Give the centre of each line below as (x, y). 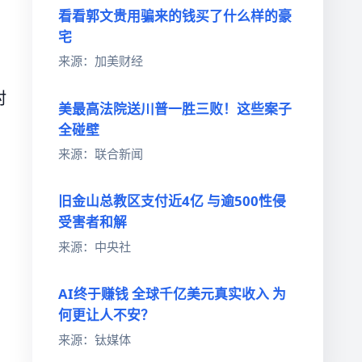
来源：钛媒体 (95, 339)
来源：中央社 (95, 247)
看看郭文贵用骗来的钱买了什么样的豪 (175, 15)
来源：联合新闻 (101, 154)
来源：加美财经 (101, 61)
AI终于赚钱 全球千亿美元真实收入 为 (172, 294)
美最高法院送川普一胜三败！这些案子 (175, 108)
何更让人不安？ (106, 315)
